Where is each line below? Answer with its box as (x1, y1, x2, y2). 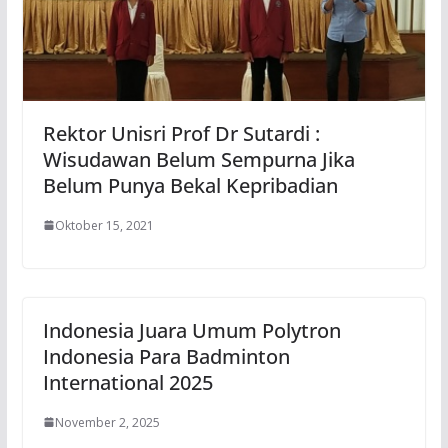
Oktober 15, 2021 (54, 216, 154, 234)
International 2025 (42, 368, 213, 396)
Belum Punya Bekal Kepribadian (42, 171, 338, 199)
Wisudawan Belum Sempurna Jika (42, 145, 355, 173)
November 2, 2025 (54, 413, 160, 431)
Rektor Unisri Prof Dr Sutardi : (42, 119, 320, 147)
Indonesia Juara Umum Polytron (42, 316, 341, 344)
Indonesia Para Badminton (42, 342, 290, 370)
